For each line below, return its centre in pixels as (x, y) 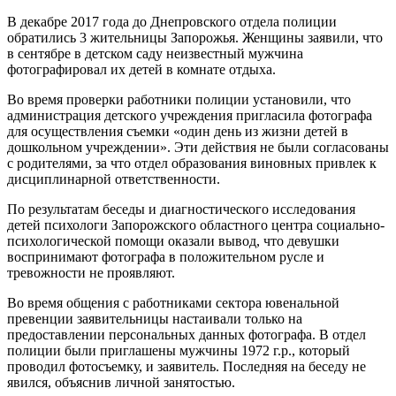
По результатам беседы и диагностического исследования (181, 209)
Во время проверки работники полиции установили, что (179, 99)
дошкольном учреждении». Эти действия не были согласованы (198, 147)
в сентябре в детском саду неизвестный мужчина (155, 53)
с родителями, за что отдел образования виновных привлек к (192, 163)
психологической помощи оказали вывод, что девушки (173, 240)
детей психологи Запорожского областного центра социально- (196, 225)
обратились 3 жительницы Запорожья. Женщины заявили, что (195, 37)
